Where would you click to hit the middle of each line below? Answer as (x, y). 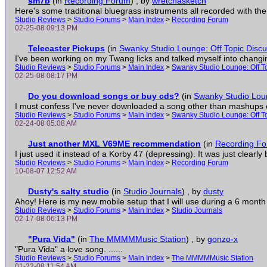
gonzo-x (223, 239)
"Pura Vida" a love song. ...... (69, 249)
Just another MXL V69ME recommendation (114, 144)
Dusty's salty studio (69, 191)
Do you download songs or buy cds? (104, 96)
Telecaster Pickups (66, 48)
